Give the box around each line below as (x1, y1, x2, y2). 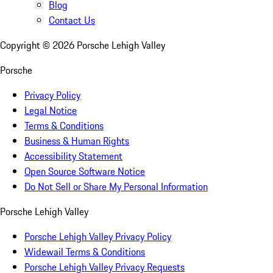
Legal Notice (24, 103, 77, 118)
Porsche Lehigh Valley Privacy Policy (24, 229, 171, 244)
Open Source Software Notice (24, 164, 145, 179)
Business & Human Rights (24, 133, 129, 149)
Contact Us (49, 13, 95, 28)
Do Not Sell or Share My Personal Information (24, 179, 208, 194)
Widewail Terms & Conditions (24, 244, 145, 260)
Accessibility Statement (24, 149, 122, 164)
